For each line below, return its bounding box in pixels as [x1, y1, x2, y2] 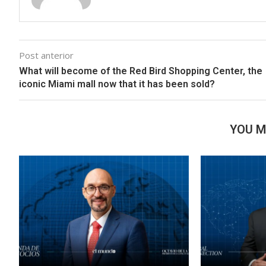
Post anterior [19, 49, 74, 62]
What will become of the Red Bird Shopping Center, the [19, 65, 262, 77]
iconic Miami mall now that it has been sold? [19, 78, 215, 90]
